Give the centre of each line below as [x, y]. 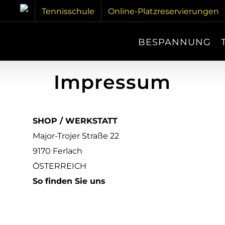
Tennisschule [68, 11]
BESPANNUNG [175, 42]
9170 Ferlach [57, 151]
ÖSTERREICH [59, 166]
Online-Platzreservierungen [163, 11]
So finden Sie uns [69, 181]
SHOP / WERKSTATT [75, 121]
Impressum [113, 82]
